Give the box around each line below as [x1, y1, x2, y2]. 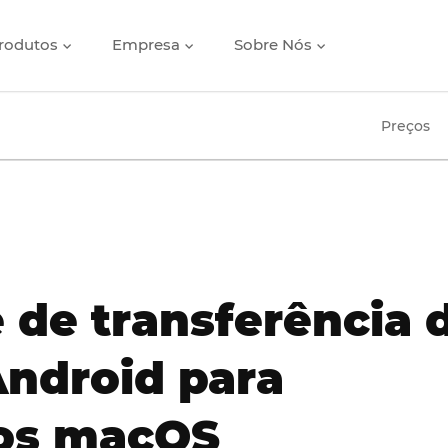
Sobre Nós [234, 35, 316, 54]
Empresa [112, 35, 184, 54]
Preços [381, 117, 430, 135]
